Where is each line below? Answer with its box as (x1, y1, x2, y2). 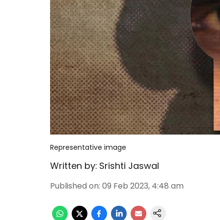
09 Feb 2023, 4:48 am (102, 180, 184, 192)
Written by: (50, 160, 97, 172)
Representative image (50, 142, 126, 152)
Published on (50, 180, 99, 192)
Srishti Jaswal (99, 160, 159, 172)
